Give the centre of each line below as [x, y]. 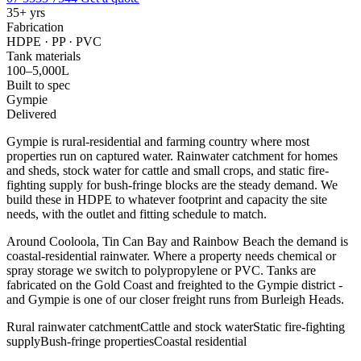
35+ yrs [26, 12]
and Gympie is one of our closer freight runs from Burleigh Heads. [175, 299]
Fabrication [35, 27]
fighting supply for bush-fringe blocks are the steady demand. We [172, 185]
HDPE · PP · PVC [54, 41]
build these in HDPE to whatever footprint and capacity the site [167, 199]
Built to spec [38, 85]
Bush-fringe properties [97, 341]
